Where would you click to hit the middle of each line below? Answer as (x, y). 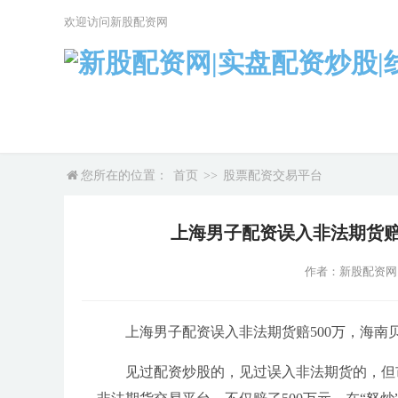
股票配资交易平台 (273, 175)
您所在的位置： (124, 175)
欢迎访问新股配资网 (116, 22)
